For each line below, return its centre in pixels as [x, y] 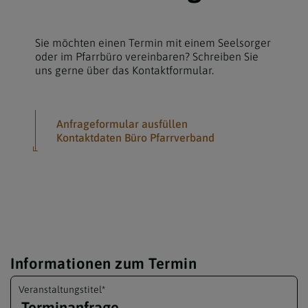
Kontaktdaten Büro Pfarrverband [135, 137]
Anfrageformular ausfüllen [122, 123]
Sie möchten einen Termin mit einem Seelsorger [153, 42]
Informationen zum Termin [103, 263]
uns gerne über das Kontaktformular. [124, 70]
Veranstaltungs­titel [60, 290]
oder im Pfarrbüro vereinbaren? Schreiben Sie [146, 56]
